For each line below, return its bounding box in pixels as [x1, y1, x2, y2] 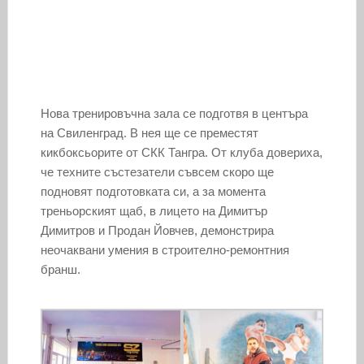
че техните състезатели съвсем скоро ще [40, 164, 274, 179]
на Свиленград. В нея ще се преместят [40, 125, 258, 140]
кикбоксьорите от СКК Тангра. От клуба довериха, [40, 145, 323, 159]
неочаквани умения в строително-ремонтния [40, 242, 289, 257]
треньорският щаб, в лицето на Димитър [40, 203, 267, 218]
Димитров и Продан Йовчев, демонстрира [40, 223, 274, 237]
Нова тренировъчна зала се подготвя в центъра [40, 106, 308, 120]
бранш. [40, 262, 80, 276]
